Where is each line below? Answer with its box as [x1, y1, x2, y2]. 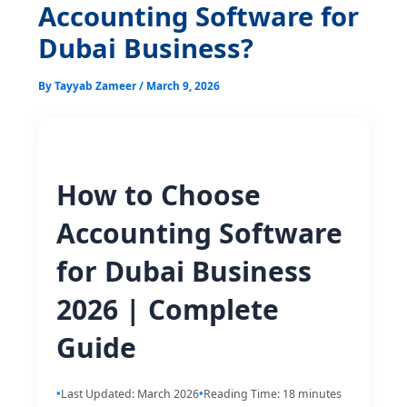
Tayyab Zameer [55, 77, 140, 93]
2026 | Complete [56, 290, 280, 328]
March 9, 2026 [146, 77, 221, 93]
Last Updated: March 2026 [61, 385, 200, 402]
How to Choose [56, 175, 262, 213]
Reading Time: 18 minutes [203, 385, 342, 402]
